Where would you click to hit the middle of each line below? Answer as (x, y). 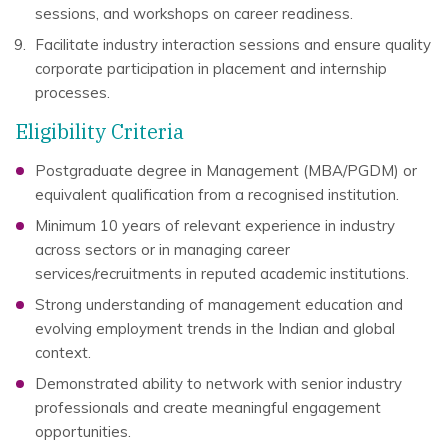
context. (63, 352)
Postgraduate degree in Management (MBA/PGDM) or (226, 170)
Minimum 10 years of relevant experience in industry (215, 225)
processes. (72, 92)
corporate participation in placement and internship (211, 68)
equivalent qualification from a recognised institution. (217, 194)
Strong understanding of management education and (219, 304)
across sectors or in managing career (162, 249)
